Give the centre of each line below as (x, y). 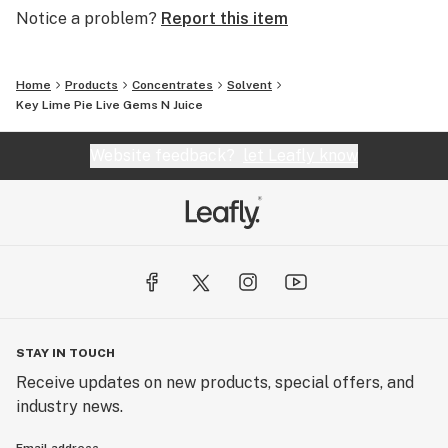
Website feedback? (166, 155)
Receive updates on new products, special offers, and (215, 382)
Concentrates (172, 85)
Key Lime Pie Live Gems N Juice (109, 105)
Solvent (249, 85)
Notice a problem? (86, 18)
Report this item (224, 18)
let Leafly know (300, 155)
